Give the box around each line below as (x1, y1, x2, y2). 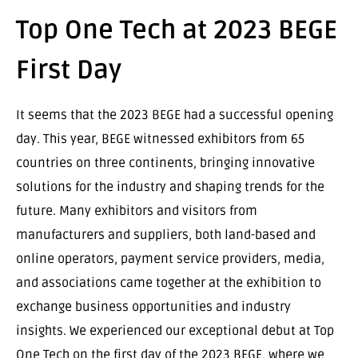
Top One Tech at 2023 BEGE (16, 14, 337, 46)
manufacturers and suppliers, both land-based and (16, 226, 316, 243)
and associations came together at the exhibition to (16, 274, 321, 291)
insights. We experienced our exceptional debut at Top (16, 322, 334, 339)
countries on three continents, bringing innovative (16, 154, 315, 171)
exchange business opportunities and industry (16, 298, 291, 315)
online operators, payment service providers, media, (16, 250, 324, 267)
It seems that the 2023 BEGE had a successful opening (16, 106, 333, 123)
